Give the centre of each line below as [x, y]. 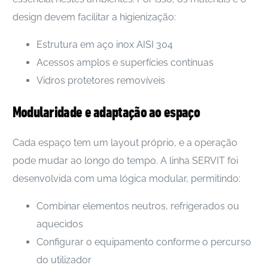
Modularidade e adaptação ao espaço [106, 112]
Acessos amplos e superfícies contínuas [125, 63]
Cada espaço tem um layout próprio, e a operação [125, 143]
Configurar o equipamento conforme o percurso [144, 242]
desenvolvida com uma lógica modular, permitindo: [126, 179]
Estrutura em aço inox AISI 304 [104, 45]
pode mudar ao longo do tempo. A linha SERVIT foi [125, 161]
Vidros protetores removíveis [100, 80]
